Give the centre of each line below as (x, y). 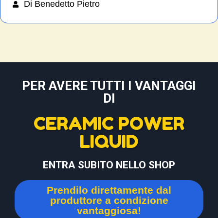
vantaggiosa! (109, 211)
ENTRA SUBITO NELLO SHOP (109, 165)
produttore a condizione (109, 200)
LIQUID (109, 142)
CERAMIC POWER (109, 124)
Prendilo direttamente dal (109, 190)
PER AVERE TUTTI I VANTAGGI (109, 86)
